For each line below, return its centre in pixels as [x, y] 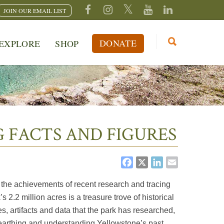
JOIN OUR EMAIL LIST [35, 10]
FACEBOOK [169, 162]
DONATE [118, 43]
